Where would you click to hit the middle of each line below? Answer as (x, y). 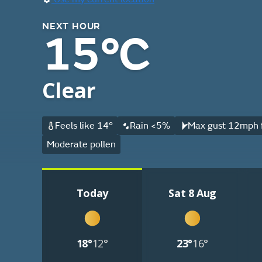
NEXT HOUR (72, 26)
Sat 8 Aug (193, 193)
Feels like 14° (84, 126)
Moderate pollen (81, 144)
